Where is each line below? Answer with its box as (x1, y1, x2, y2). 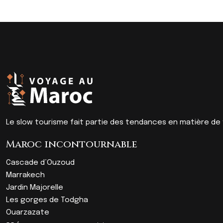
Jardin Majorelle (6, 184, 63, 192)
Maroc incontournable (6, 137, 137, 151)
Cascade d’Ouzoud (6, 159, 75, 167)
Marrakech (6, 171, 45, 179)
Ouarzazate (6, 209, 49, 217)
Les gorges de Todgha (6, 196, 88, 204)
